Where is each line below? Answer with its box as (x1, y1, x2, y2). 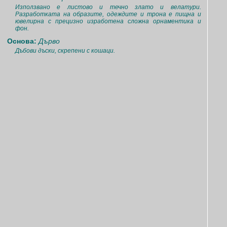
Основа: (7, 37, 39, 45)
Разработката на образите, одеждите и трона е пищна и (15, 11, 201, 18)
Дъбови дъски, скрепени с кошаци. (15, 47, 115, 54)
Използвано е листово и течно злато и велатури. (15, 4, 201, 11)
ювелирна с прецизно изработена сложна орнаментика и (15, 18, 201, 25)
